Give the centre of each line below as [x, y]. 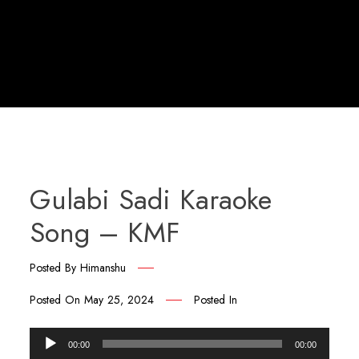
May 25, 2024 [119, 300]
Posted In [216, 300]
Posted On [57, 300]
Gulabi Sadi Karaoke [151, 200]
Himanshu [103, 268]
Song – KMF [105, 232]
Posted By [55, 268]
